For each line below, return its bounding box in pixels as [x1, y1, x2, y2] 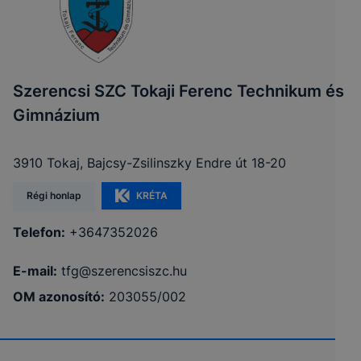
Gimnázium [13, 106, 100, 126]
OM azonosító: [13, 288, 105, 305]
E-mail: [13, 263, 57, 280]
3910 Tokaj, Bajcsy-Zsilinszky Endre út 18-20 [13, 155, 286, 172]
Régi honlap [27, 189, 81, 202]
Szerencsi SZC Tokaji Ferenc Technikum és [13, 81, 344, 102]
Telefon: [13, 224, 65, 241]
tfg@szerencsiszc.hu [61, 263, 187, 280]
